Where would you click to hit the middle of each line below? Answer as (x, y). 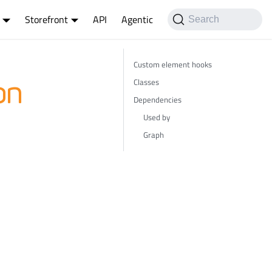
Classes (146, 82)
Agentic (138, 19)
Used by (157, 117)
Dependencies (158, 100)
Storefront (46, 19)
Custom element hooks (173, 64)
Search (204, 19)
